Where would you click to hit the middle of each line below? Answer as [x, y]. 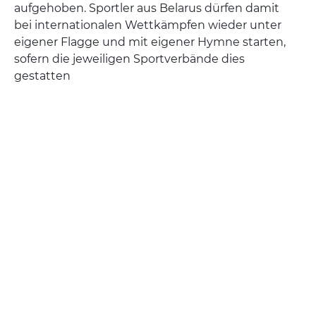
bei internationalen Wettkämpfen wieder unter [148, 25]
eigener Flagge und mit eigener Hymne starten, [150, 42]
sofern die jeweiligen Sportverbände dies [129, 59]
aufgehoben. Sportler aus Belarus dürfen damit [147, 8]
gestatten [42, 76]
